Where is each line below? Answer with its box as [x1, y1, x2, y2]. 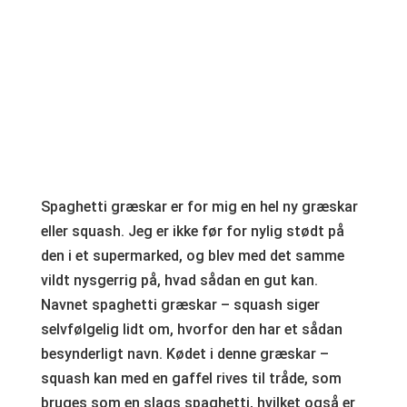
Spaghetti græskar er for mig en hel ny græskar [40, 197, 358, 215]
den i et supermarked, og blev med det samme [40, 246, 344, 264]
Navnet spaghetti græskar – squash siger [40, 295, 320, 313]
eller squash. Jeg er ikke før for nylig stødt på [40, 222, 344, 240]
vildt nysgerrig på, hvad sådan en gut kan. [40, 271, 318, 289]
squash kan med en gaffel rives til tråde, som [40, 369, 342, 387]
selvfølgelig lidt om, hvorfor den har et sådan [40, 320, 342, 338]
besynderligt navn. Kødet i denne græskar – [40, 344, 329, 362]
